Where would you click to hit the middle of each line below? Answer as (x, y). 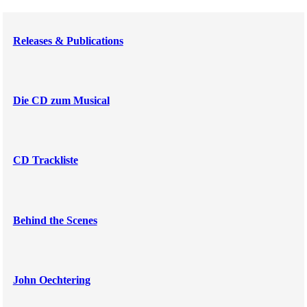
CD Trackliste (45, 160)
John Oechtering (51, 280)
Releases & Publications (68, 40)
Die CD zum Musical (61, 100)
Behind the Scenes (55, 220)
